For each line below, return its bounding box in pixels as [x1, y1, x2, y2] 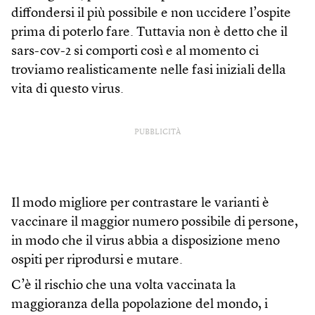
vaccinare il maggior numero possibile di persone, [11, 216, 298, 230]
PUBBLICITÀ [134, 129, 181, 137]
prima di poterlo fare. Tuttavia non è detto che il [11, 26, 288, 40]
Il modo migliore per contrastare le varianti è [11, 197, 269, 211]
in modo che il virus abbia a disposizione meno [11, 235, 280, 249]
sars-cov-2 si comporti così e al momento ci [11, 45, 259, 59]
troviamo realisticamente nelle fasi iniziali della [11, 64, 286, 78]
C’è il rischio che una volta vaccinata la [11, 279, 236, 293]
